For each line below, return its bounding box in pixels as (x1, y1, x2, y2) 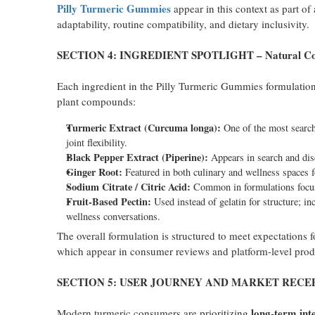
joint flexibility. (65, 136, 127, 149)
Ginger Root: (65, 165, 122, 179)
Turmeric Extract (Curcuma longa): (65, 120, 221, 135)
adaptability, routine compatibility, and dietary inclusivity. (56, 17, 309, 31)
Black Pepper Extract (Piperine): (65, 150, 208, 165)
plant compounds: (56, 94, 136, 108)
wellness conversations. (65, 210, 160, 223)
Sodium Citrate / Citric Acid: (65, 179, 191, 194)
